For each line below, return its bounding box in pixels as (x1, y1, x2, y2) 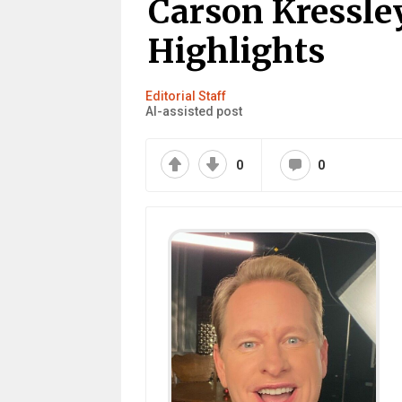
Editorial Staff (144, 89, 226, 103)
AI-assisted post (144, 104, 242, 118)
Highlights (147, 31, 325, 72)
